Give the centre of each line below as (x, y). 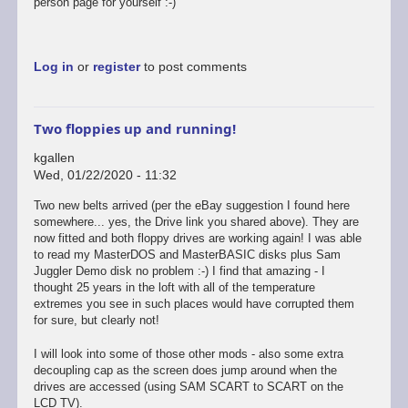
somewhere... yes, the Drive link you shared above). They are (196, 221)
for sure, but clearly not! (96, 320)
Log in (53, 67)
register (116, 67)
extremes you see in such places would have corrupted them (194, 303)
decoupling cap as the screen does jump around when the (185, 370)
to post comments (193, 67)
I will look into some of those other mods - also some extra (188, 353)
